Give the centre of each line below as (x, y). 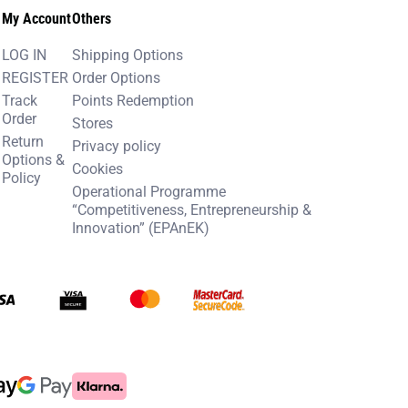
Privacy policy (117, 145)
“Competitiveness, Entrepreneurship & (192, 209)
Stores (93, 122)
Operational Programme (149, 191)
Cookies (98, 168)
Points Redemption (133, 100)
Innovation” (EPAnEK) (141, 227)
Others (92, 18)
